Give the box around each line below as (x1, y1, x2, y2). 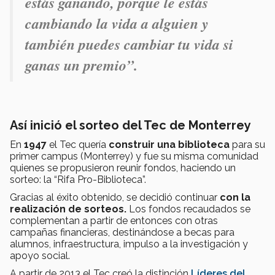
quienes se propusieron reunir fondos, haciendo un (10, 161, 236, 174)
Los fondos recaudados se (126, 203, 250, 215)
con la (217, 191, 250, 203)
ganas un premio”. (25, 54, 137, 76)
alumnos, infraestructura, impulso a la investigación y (10, 238, 248, 250)
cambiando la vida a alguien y (25, 12, 209, 34)
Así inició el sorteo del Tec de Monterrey (10, 117, 254, 133)
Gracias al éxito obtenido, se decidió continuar (10, 191, 217, 203)
